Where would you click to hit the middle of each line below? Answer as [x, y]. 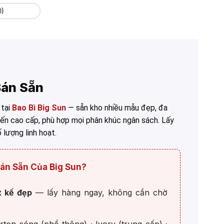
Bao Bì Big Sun [39, 108]
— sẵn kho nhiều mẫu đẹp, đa [117, 108]
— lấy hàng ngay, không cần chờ [100, 193]
